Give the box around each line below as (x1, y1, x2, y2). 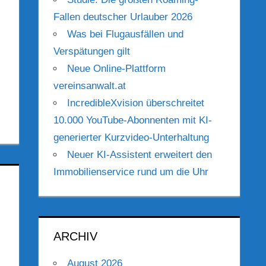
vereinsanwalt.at (53, 80, 126, 92)
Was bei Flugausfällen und (67, 28, 184, 40)
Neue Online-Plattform (67, 63, 166, 75)
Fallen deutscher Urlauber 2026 (53, 11, 193, 23)
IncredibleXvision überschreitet (67, 97, 205, 109)
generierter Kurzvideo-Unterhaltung (53, 132, 210, 144)
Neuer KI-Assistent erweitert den (67, 149, 213, 161)
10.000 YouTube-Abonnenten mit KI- (53, 115, 213, 126)
